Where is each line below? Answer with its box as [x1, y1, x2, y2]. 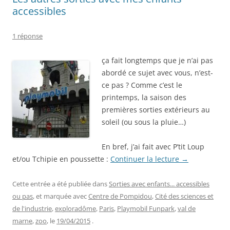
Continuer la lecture [110, 154, 181, 164]
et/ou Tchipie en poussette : [12, 154, 110, 164]
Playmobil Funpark [117, 203, 175, 213]
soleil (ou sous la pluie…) [102, 117, 186, 127]
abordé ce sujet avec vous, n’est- [102, 67, 213, 78]
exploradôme [55, 203, 96, 213]
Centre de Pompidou [88, 191, 152, 201]
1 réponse [12, 31, 43, 41]
